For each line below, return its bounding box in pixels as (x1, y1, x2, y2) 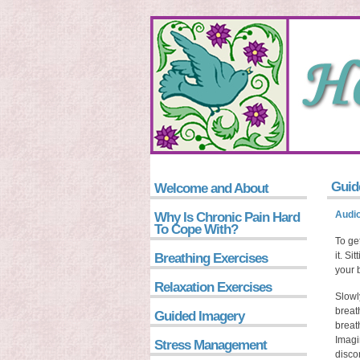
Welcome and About (154, 181, 268, 196)
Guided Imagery (154, 309, 244, 324)
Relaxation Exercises (154, 280, 272, 295)
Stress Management (154, 337, 267, 353)
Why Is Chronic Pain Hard (154, 210, 300, 225)
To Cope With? (154, 222, 238, 237)
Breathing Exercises (154, 251, 268, 266)
